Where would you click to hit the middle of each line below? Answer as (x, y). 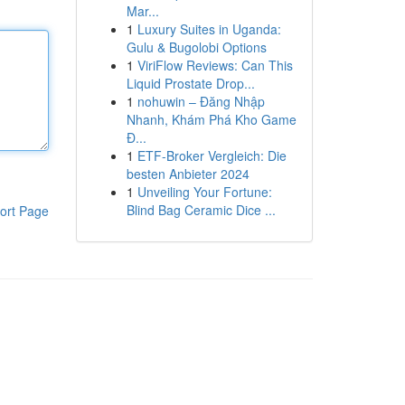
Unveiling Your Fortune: (204, 192)
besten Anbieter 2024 (188, 174)
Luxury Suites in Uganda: (209, 29)
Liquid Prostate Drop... (190, 83)
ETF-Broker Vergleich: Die (212, 155)
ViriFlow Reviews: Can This (215, 65)
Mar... (142, 11)
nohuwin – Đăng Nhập (201, 101)
